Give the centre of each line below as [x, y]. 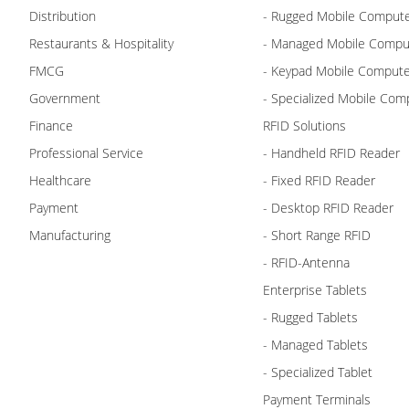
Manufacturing [70, 235]
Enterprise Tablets [315, 289]
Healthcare [60, 180]
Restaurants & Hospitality [101, 43]
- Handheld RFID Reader [331, 152]
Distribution [63, 16]
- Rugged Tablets [310, 317]
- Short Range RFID [317, 235]
